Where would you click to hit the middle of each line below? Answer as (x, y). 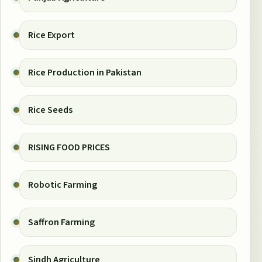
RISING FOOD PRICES (69, 147)
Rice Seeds (50, 110)
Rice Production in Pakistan (85, 72)
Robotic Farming (63, 185)
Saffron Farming (61, 222)
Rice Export (51, 35)
